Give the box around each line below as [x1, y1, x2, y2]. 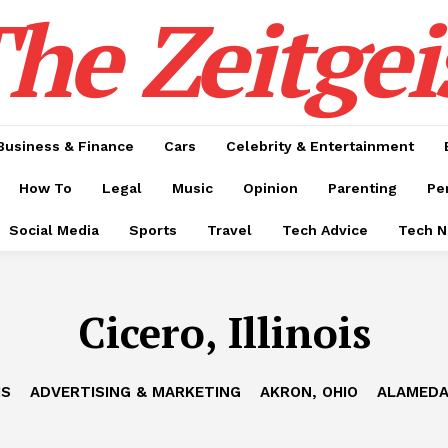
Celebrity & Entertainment [226, 138, 414, 154]
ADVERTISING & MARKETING [29, 383, 241, 401]
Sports [129, 222, 177, 238]
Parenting [328, 180, 397, 196]
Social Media [9, 222, 99, 238]
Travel [207, 222, 252, 238]
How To [19, 180, 72, 196]
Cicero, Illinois [77, 304, 371, 360]
